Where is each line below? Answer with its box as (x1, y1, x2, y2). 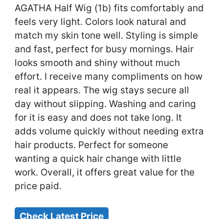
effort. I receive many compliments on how (15, 71, 202, 83)
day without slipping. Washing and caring (15, 98, 196, 110)
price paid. (15, 180, 62, 192)
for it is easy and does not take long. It (15, 112, 182, 124)
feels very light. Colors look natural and (15, 16, 186, 28)
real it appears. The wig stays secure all (15, 85, 189, 96)
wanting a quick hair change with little (15, 153, 181, 165)
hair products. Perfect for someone (15, 139, 168, 151)
